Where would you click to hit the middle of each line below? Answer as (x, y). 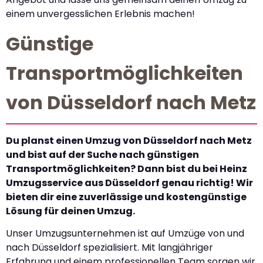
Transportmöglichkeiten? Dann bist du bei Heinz (127, 169)
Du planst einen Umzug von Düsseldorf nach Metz (129, 141)
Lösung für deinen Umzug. (70, 211)
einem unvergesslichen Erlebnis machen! (100, 14)
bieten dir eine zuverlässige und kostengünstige (126, 197)
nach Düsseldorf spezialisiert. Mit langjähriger (109, 248)
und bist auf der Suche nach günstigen (102, 155)
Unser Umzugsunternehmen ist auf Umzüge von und (125, 234)
